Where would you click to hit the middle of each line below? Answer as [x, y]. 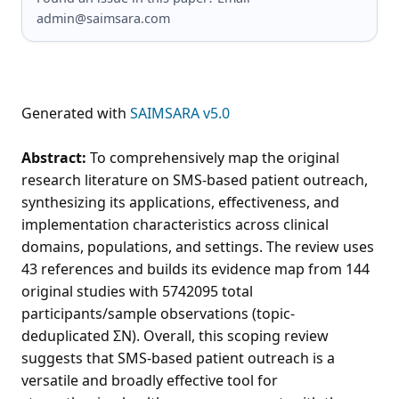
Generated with [76, 113]
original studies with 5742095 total [137, 291]
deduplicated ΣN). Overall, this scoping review [175, 335]
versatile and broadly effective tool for [150, 380]
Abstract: [54, 157]
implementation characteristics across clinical [175, 224]
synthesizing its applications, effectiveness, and [180, 202]
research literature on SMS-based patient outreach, [195, 179]
